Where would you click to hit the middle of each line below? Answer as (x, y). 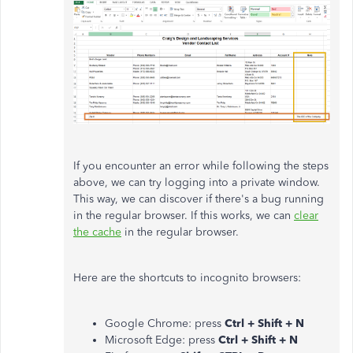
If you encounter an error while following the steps (201, 165)
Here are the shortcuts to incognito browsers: (187, 277)
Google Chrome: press (165, 323)
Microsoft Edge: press (162, 340)
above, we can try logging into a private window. (197, 182)
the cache (97, 232)
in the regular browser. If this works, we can (184, 215)
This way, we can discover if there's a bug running (199, 199)
